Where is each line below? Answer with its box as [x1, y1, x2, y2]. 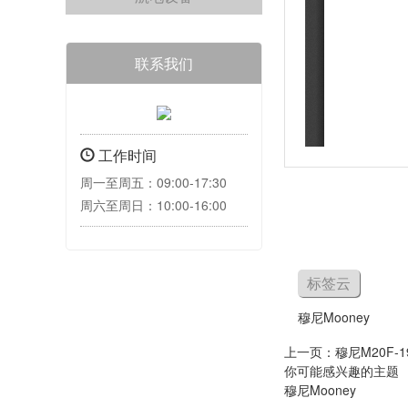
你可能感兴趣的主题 [284, 362, 399, 380]
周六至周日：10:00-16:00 [80, 196, 227, 215]
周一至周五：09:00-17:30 [80, 173, 227, 192]
